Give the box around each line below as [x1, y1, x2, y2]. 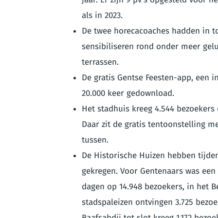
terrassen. [82, 56, 119, 67]
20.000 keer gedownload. [82, 88, 174, 98]
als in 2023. [82, 10, 123, 20]
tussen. [82, 134, 109, 145]
